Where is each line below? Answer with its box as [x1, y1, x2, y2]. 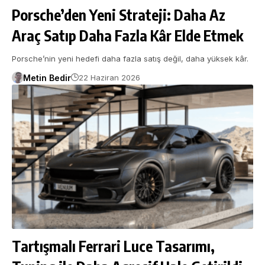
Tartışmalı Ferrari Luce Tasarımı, [12, 237, 215, 256]
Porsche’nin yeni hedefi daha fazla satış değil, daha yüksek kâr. [12, 53, 248, 63]
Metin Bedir [22, 72, 71, 83]
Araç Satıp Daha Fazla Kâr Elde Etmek [12, 25, 244, 45]
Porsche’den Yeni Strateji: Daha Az [12, 5, 225, 24]
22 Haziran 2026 [78, 73, 140, 83]
